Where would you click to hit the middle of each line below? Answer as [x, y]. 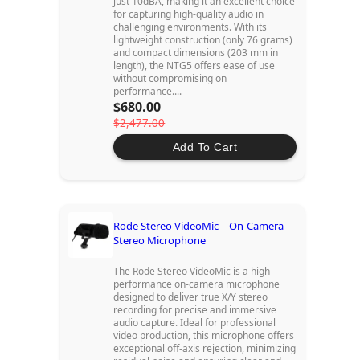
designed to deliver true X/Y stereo [191, 297]
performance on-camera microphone [197, 284]
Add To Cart [205, 147]
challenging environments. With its [190, 27]
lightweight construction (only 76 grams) [203, 40]
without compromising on [170, 79]
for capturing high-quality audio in [189, 14]
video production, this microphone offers [204, 336]
